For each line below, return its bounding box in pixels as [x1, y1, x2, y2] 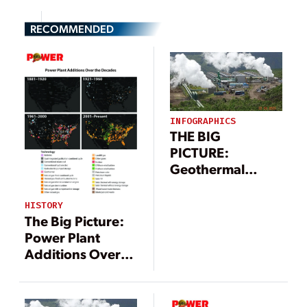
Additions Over [25, 244, 121, 262]
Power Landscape [170, 176, 282, 195]
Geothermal [170, 160, 245, 178]
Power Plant [25, 228, 100, 246]
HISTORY [25, 199, 63, 212]
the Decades [25, 260, 102, 279]
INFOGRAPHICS [170, 114, 236, 127]
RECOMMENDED [30, 21, 114, 36]
